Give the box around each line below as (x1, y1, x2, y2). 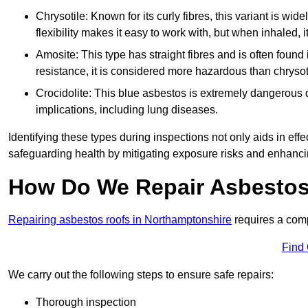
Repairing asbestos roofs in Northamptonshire (8, 213, 232, 225)
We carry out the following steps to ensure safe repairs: (8, 268, 274, 280)
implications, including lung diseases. (36, 103, 218, 115)
